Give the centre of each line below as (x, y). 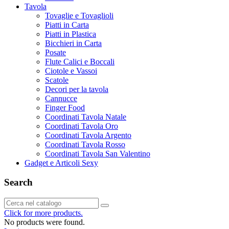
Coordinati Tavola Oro (82, 126)
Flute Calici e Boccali (80, 61)
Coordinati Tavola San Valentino (98, 153)
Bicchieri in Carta (73, 43)
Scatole (57, 80)
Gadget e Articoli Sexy (61, 163)
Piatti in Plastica (71, 34)
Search (18, 182)
